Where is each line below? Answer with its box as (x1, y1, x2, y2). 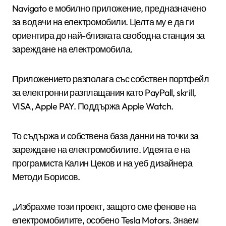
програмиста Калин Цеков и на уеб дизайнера (12, 157, 193, 169)
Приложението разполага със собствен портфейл (12, 73, 209, 85)
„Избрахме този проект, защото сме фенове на (12, 200, 196, 212)
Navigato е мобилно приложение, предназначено (12, 2, 206, 14)
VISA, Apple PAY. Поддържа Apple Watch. (12, 100, 175, 112)
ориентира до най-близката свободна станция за (12, 29, 205, 41)
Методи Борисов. (12, 171, 82, 183)
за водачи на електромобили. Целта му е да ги (12, 16, 194, 28)
